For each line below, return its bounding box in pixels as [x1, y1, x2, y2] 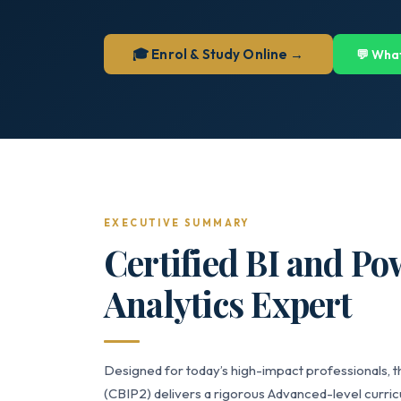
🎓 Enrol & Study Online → [132, 46, 304, 63]
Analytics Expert [104, 280, 353, 327]
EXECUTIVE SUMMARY [104, 217, 251, 229]
